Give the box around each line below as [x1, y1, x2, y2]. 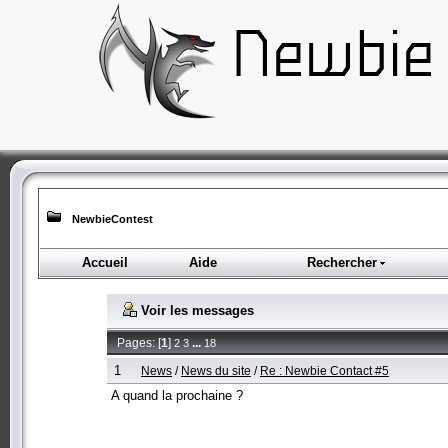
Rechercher [306, 255, 377, 270]
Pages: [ [117, 335, 161, 349]
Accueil [82, 255, 128, 270]
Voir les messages [137, 302, 254, 318]
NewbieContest [72, 213, 153, 225]
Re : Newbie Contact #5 [260, 363, 389, 377]
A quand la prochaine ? [111, 387, 243, 403]
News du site [181, 363, 251, 377]
